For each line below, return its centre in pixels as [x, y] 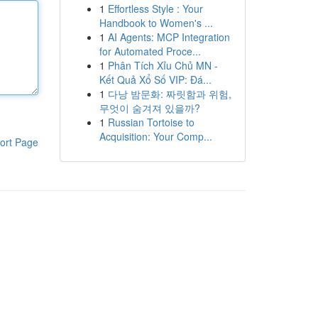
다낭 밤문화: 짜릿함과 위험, [169, 94]
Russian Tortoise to [151, 122]
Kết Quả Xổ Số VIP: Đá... [155, 79]
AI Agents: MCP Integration [169, 37]
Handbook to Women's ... [156, 23]
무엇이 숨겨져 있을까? [149, 108]
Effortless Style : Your [155, 9]
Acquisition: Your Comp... [155, 136]
